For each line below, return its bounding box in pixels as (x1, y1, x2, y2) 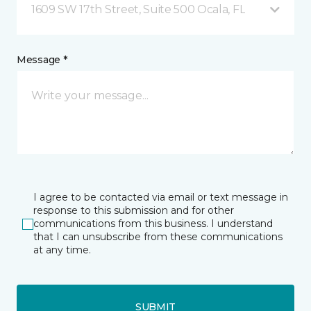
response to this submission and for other (33, 204, 234, 217)
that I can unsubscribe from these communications (33, 230, 283, 243)
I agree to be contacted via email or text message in (33, 191, 288, 203)
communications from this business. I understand (33, 217, 273, 230)
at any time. (33, 244, 91, 256)
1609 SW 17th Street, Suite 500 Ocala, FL (31, 3, 246, 16)
